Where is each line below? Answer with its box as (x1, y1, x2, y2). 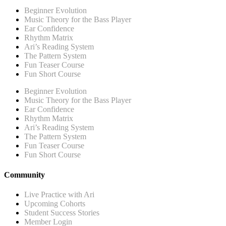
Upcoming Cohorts (24, 199, 85, 208)
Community (4, 170, 45, 179)
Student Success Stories (24, 208, 99, 217)
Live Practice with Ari (24, 190, 94, 199)
